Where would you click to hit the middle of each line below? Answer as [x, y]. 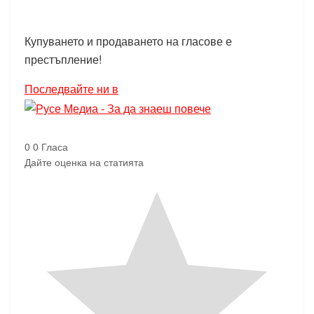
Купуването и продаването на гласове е [128, 41]
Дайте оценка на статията [84, 162]
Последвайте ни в [71, 89]
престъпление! [63, 60]
